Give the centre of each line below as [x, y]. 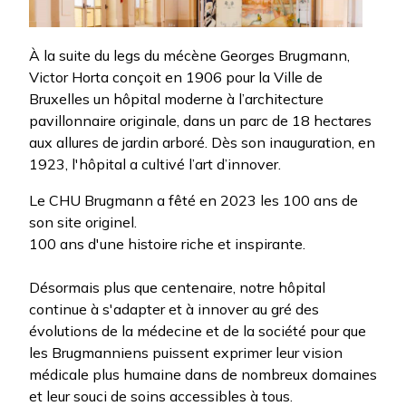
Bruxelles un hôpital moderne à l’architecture [176, 98]
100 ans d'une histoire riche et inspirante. [167, 243]
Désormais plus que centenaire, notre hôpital [177, 287]
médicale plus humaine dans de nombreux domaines [203, 374]
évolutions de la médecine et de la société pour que [198, 330]
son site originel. [83, 222]
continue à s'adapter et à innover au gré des [174, 309]
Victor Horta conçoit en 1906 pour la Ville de [176, 77]
